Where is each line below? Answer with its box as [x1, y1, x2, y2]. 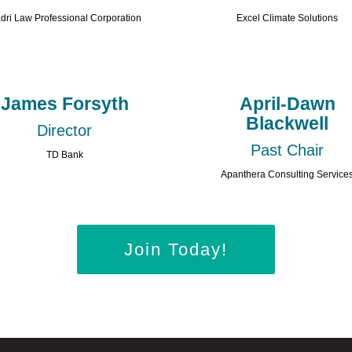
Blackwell [246, 112, 329, 134]
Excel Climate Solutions [236, 12, 339, 24]
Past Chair [251, 141, 324, 159]
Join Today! [123, 239, 228, 259]
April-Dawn [239, 93, 335, 114]
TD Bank [46, 148, 83, 160]
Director [37, 121, 93, 139]
